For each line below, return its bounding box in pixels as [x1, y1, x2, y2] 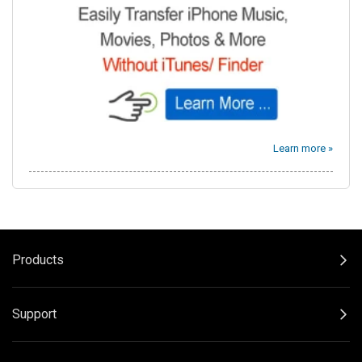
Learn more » [273, 142, 333, 155]
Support [12, 306, 57, 322]
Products [12, 252, 64, 268]
